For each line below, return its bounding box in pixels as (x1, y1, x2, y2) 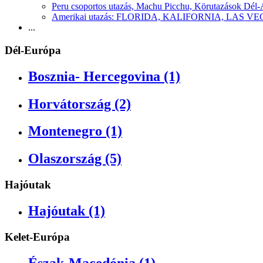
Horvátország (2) (28, 96, 131, 112)
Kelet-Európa (5, 231, 70, 244)
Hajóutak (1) (28, 203, 105, 219)
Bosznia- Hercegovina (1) (28, 68, 180, 84)
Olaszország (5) (28, 151, 122, 167)
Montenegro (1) (28, 123, 122, 139)
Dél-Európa (5, 43, 61, 56)
